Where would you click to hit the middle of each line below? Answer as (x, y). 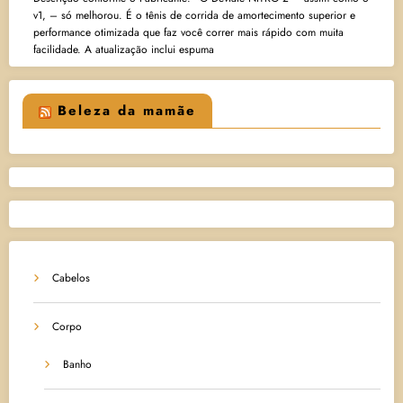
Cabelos (71, 278)
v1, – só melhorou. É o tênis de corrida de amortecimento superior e (194, 16)
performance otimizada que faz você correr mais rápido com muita (188, 33)
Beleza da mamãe (127, 111)
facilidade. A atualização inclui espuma (124, 50)
